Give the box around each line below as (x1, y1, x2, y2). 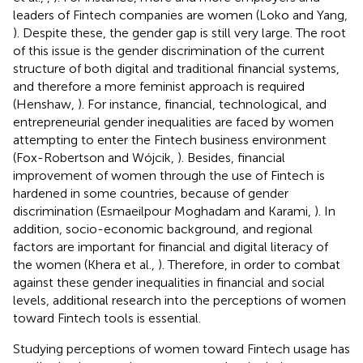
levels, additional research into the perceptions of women (13, 292, 346, 308)
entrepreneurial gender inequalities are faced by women (13, 113, 334, 130)
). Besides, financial (177, 149, 285, 165)
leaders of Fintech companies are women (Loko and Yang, (13, 6, 348, 23)
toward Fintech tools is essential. (13, 310, 201, 326)
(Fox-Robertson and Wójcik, (13, 149, 177, 165)
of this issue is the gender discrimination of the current (13, 42, 325, 58)
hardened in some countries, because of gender (13, 185, 288, 201)
